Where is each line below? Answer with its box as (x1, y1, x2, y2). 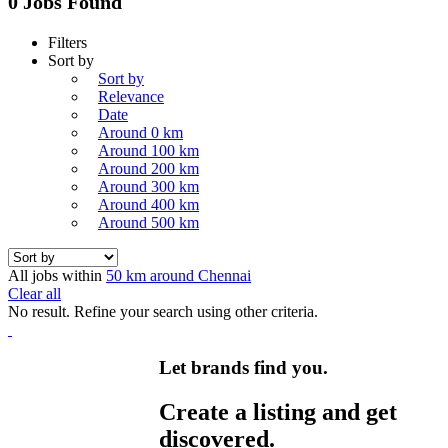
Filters (48, 33, 87, 51)
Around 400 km (98, 195, 199, 213)
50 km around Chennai (106, 266, 251, 284)
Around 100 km (98, 141, 199, 159)
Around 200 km (98, 159, 199, 177)
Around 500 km (98, 213, 199, 231)
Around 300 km (98, 177, 199, 195)
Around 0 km (98, 123, 183, 141)
